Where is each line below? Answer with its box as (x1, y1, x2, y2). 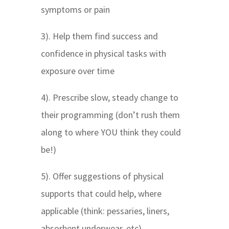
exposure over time (40, 65, 114, 77)
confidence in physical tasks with (40, 48, 166, 60)
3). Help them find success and (40, 30, 158, 42)
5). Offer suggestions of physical (40, 170, 164, 182)
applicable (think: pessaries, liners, (40, 205, 169, 217)
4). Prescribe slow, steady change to (40, 91, 178, 104)
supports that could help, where (40, 188, 162, 200)
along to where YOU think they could (40, 126, 181, 139)
